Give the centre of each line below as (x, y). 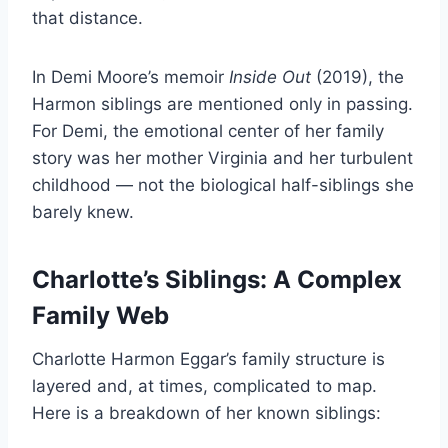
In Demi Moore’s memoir (130, 77)
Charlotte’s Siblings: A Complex (217, 280)
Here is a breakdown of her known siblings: (206, 413)
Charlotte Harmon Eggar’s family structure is (208, 359)
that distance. (87, 18)
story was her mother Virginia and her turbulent (222, 158)
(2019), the (357, 77)
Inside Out (270, 77)
